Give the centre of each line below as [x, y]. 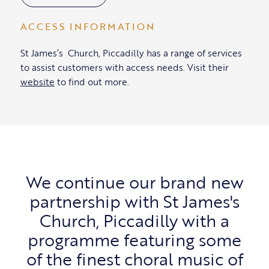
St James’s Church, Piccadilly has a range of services [131, 53]
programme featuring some [134, 240]
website [37, 82]
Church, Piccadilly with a [134, 221]
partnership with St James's [134, 201]
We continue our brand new [134, 182]
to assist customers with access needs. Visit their [124, 68]
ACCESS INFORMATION [87, 27]
